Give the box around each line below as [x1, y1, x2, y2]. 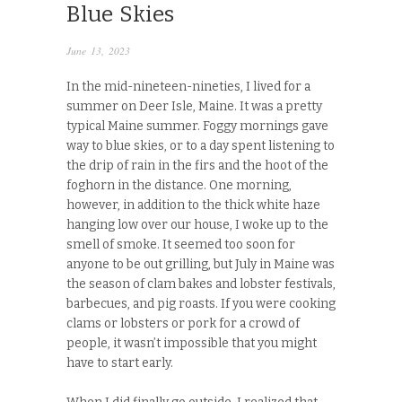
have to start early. [66, 355, 173, 371]
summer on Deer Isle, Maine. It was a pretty [66, 99, 322, 115]
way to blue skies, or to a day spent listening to [66, 138, 335, 154]
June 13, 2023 [66, 44, 130, 58]
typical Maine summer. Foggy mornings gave [66, 118, 328, 135]
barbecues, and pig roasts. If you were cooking [66, 296, 336, 312]
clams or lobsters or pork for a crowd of [66, 316, 300, 332]
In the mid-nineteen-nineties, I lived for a [66, 79, 310, 95]
